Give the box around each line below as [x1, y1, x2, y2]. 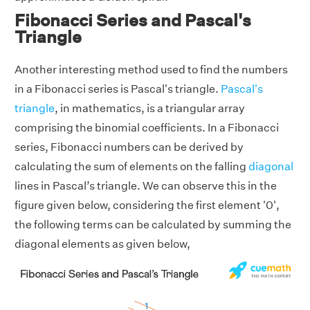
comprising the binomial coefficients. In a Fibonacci [15, 121, 279, 135]
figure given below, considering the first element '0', [15, 199, 280, 212]
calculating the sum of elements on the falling [15, 160, 248, 174]
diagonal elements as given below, [15, 237, 190, 251]
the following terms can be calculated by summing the [15, 218, 291, 232]
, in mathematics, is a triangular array [55, 102, 245, 116]
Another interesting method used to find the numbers [15, 63, 288, 77]
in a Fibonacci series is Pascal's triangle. [15, 82, 221, 96]
